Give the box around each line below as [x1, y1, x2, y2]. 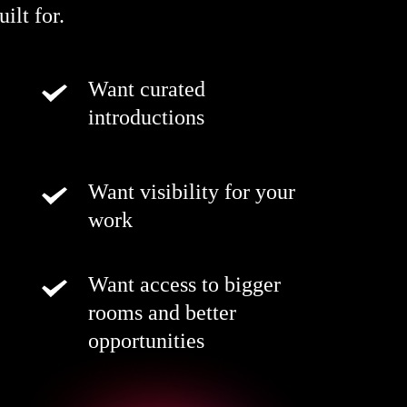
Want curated [87, 76, 205, 101]
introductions [87, 104, 204, 129]
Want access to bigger [88, 272, 282, 296]
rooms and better [88, 300, 237, 324]
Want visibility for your [87, 179, 295, 203]
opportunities [88, 328, 205, 352]
